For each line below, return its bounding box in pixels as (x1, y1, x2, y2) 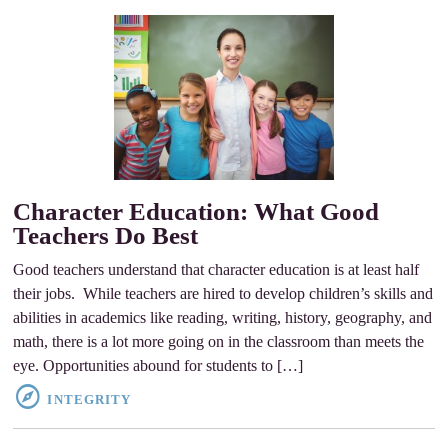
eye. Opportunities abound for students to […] (13, 357, 304, 375)
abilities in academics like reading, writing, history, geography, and (13, 309, 433, 327)
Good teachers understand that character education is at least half (13, 261, 420, 279)
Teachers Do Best (13, 222, 199, 250)
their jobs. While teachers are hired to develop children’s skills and (13, 285, 434, 303)
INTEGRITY (47, 392, 131, 408)
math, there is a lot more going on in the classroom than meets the (13, 333, 425, 351)
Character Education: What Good (13, 198, 380, 226)
